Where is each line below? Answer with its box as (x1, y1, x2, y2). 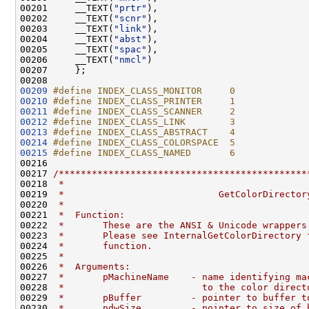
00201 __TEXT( (20, 2, 114, 13)
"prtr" (114, 2, 147, 13)
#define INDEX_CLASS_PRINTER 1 (53, 95, 235, 106)
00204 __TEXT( (20, 33, 114, 44)
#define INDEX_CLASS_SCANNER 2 (53, 106, 235, 117)
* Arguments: (53, 261, 130, 272)
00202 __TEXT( (20, 12, 114, 23)
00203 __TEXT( (20, 23, 114, 34)
